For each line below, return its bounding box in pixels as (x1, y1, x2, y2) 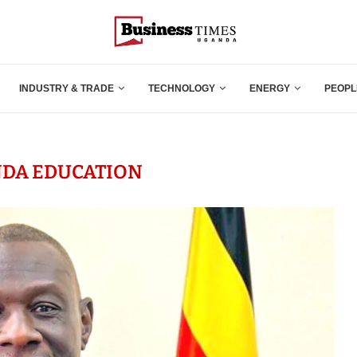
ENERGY (249, 82, 290, 94)
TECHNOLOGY (148, 82, 215, 94)
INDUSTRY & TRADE (19, 82, 114, 94)
